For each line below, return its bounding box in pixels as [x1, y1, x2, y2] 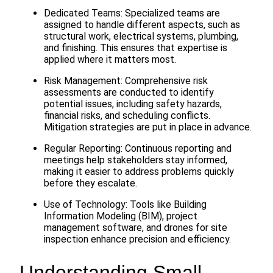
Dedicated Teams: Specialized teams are [44, 7, 220, 19]
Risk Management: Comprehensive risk [44, 75, 208, 87]
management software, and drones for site [44, 222, 227, 233]
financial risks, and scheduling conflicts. [44, 110, 210, 121]
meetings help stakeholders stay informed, [44, 154, 227, 166]
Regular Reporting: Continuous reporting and [44, 143, 232, 154]
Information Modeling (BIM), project [44, 210, 197, 222]
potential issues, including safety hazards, [44, 98, 222, 110]
